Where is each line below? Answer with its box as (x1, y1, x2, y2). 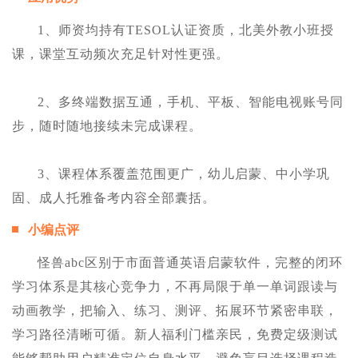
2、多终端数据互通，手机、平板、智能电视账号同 (38, 95, 344, 109)
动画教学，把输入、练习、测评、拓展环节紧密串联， (12, 304, 338, 318)
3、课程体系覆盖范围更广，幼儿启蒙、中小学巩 (38, 167, 330, 181)
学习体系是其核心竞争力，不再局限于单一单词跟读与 (12, 280, 338, 294)
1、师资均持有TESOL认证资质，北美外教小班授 (38, 23, 334, 38)
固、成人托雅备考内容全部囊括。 (12, 191, 216, 205)
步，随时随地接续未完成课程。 (12, 119, 202, 133)
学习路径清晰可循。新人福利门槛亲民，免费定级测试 (12, 328, 338, 342)
